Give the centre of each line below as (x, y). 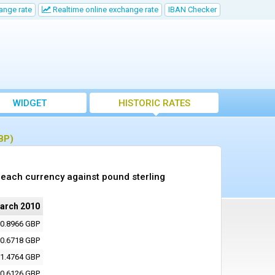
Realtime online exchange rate (105, 10)
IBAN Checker (192, 10)
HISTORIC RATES (154, 103)
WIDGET (29, 103)
